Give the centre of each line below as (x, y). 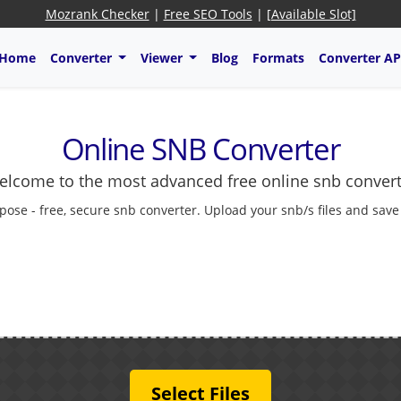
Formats (278, 57)
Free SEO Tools (208, 14)
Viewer (163, 57)
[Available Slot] (311, 14)
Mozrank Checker (97, 14)
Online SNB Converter (200, 149)
